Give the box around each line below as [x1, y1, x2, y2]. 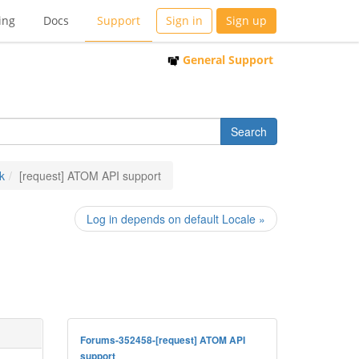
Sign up [226, 13, 267, 28]
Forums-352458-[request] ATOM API [79, 333, 245, 347]
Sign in [166, 13, 203, 28]
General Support [179, 52, 273, 67]
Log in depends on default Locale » [87, 211, 265, 227]
